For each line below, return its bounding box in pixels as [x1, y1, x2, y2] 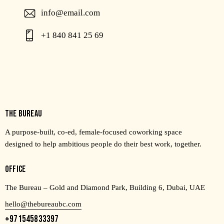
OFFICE [5, 164, 26, 175]
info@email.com [41, 7, 100, 17]
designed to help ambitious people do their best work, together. [5, 140, 201, 148]
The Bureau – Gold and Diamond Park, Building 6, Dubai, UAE [5, 183, 205, 192]
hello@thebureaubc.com [5, 200, 81, 208]
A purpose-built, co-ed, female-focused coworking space [5, 128, 182, 136]
